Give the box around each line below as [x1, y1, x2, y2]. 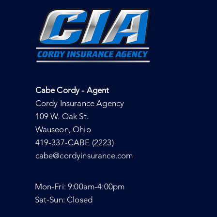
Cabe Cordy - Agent [35, 85, 109, 95]
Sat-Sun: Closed [34, 195, 93, 204]
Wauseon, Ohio [35, 124, 91, 134]
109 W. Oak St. [35, 111, 89, 121]
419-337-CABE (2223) [35, 138, 114, 147]
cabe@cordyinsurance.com [35, 151, 133, 160]
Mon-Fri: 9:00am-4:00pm [34, 182, 125, 191]
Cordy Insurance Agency [35, 98, 124, 108]
